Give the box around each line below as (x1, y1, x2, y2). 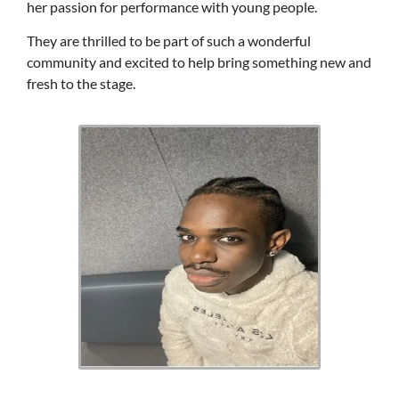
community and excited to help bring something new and (27, 53, 371, 71)
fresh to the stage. (27, 75, 135, 93)
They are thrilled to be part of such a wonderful (27, 32, 311, 50)
